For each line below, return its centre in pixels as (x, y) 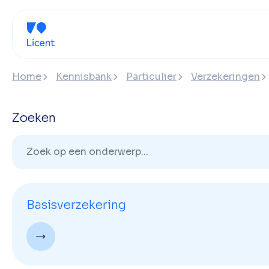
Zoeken (34, 118)
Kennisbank (84, 77)
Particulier (151, 77)
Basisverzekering (76, 205)
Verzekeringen (225, 77)
